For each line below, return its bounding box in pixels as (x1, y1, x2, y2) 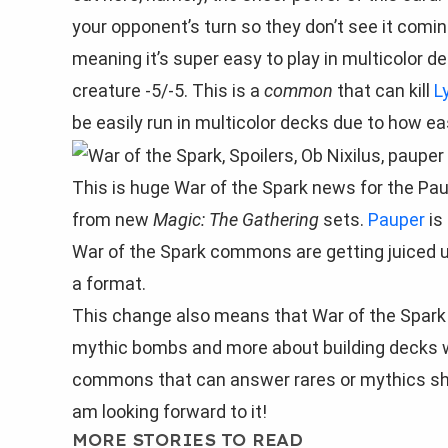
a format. (72, 272, 146, 294)
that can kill (333, 79, 434, 101)
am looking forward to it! (72, 400, 267, 422)
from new (72, 208, 153, 230)
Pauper (368, 208, 425, 230)
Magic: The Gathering (153, 208, 319, 230)
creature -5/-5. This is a (72, 79, 264, 101)
